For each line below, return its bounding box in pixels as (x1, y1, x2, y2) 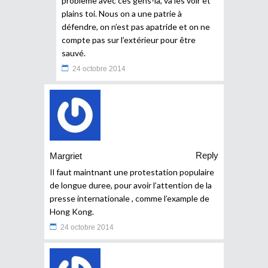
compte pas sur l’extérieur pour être (62, 34, 196, 45)
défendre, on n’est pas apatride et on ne (62, 21, 210, 32)
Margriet (50, 151, 82, 162)
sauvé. (62, 47, 86, 58)
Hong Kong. (50, 206, 94, 217)
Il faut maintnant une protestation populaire (50, 166, 214, 177)
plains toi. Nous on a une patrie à (62, 8, 182, 19)
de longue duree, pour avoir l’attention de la (50, 179, 212, 190)
